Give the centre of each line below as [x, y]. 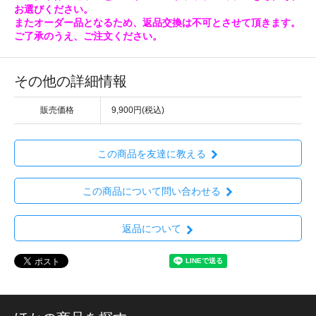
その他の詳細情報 [71, 81]
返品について [151, 229]
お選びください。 [54, 10]
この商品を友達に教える [151, 153]
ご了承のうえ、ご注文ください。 [88, 36]
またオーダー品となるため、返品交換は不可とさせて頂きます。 [157, 23]
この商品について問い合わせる [151, 192]
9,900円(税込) [138, 110]
